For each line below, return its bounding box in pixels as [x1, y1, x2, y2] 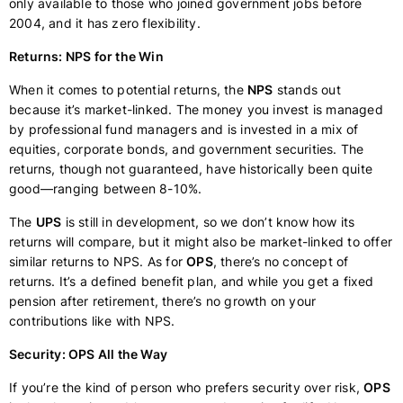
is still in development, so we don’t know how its [61, 214, 355, 229]
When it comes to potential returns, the [9, 82, 247, 97]
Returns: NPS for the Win [9, 49, 164, 64]
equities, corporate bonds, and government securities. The [9, 141, 364, 157]
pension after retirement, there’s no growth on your [9, 293, 317, 309]
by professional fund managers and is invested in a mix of [9, 121, 359, 137]
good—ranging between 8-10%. [9, 181, 202, 196]
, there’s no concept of [212, 254, 349, 269]
